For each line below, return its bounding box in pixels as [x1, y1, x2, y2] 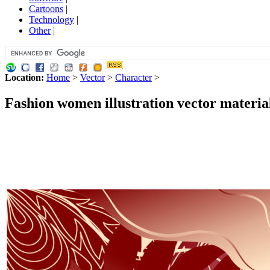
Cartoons [29, 3, 63, 14]
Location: [5, 72, 44, 83]
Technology [29, 14, 74, 25]
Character [115, 72, 152, 83]
